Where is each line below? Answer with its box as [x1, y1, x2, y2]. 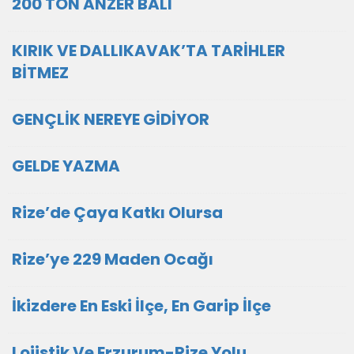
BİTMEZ [12, 62, 69, 84]
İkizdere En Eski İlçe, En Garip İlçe [12, 295, 271, 317]
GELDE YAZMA [12, 155, 120, 177]
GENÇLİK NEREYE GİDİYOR [12, 108, 209, 130]
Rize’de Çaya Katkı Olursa [12, 201, 223, 224]
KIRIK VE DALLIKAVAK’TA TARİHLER [12, 40, 285, 62]
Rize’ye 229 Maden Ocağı [12, 248, 213, 270]
